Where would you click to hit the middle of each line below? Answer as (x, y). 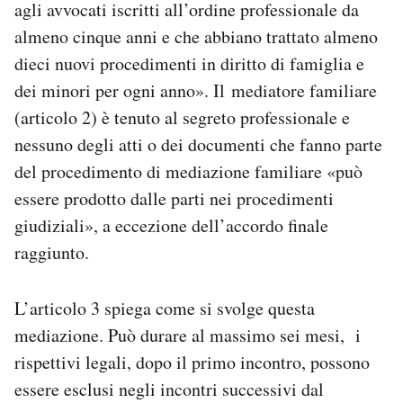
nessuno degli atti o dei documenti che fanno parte (198, 144)
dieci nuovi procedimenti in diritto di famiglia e (189, 63)
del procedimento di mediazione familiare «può (188, 171)
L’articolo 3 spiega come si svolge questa (165, 308)
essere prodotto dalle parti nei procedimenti (174, 198)
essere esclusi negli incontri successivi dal (169, 389)
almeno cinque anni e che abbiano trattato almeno (196, 36)
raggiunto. (52, 252)
